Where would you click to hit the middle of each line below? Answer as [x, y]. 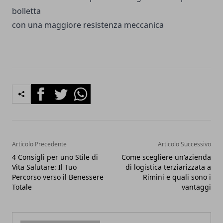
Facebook [49, 90]
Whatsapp [89, 90]
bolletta [26, 11]
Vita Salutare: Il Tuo [44, 167]
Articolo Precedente [39, 144]
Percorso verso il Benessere [58, 177]
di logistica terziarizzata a [168, 167]
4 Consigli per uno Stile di [55, 157]
